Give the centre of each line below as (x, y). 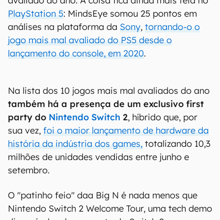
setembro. (29, 170)
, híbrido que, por (163, 117)
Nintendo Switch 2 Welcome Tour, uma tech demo (110, 208)
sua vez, (26, 130)
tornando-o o (172, 27)
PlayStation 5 (36, 14)
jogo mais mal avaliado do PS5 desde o (90, 40)
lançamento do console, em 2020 (76, 53)
